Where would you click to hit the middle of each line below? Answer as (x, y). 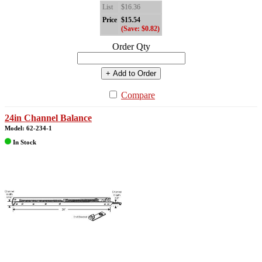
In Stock (24, 142)
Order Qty (131, 47)
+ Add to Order (131, 74)
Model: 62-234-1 (28, 128)
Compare (138, 95)
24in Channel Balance (48, 118)
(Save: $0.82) (140, 29)
